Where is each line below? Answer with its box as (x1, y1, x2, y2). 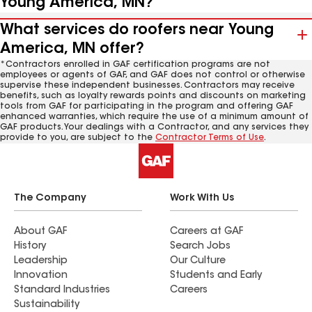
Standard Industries (14, 286, 110, 295)
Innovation (14, 271, 68, 281)
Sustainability (14, 300, 79, 310)
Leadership (14, 256, 68, 266)
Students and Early (170, 271, 262, 281)
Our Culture (170, 256, 226, 266)
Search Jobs (170, 242, 231, 251)
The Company (14, 194, 86, 203)
